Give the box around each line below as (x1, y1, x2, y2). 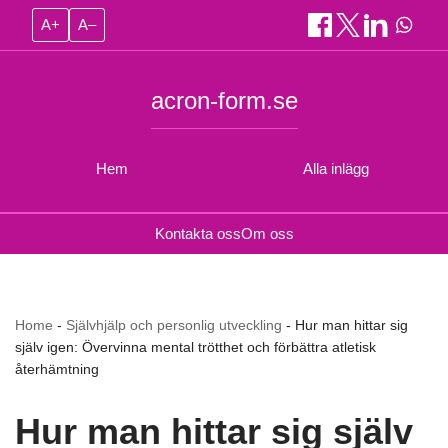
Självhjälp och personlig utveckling (66, 317, 282, 333)
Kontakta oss (154, 225, 241, 242)
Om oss (240, 225, 294, 242)
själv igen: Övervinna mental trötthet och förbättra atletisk (15, 339, 376, 355)
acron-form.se (150, 87, 298, 114)
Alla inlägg (303, 160, 369, 177)
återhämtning (15, 361, 99, 377)
